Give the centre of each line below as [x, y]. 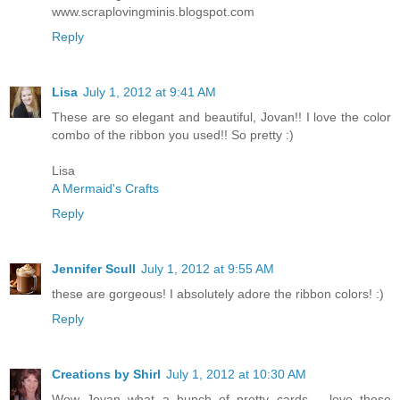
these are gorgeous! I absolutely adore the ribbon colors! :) [218, 293]
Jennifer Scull [94, 268]
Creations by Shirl [106, 374]
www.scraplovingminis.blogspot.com [153, 11]
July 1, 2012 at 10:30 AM [236, 374]
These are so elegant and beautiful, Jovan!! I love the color [221, 117]
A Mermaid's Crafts [105, 188]
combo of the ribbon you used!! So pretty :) [173, 134]
